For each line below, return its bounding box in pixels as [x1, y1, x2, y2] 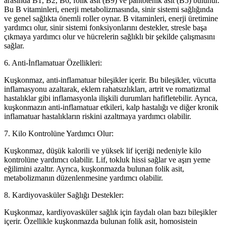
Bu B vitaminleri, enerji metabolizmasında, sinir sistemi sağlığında [4, 5, 213, 14]
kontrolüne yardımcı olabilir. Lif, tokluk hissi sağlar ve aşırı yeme [4, 155, 210, 164]
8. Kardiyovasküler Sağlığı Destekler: [4, 190, 124, 199]
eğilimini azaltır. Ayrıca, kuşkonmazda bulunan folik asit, [4, 164, 184, 173]
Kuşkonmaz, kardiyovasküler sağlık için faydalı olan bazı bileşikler [4, 207, 217, 216]
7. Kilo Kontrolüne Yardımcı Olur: [4, 129, 114, 138]
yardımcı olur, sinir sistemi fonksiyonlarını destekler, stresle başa [4, 23, 207, 32]
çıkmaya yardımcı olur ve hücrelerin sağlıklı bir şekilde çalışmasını [4, 32, 215, 41]
